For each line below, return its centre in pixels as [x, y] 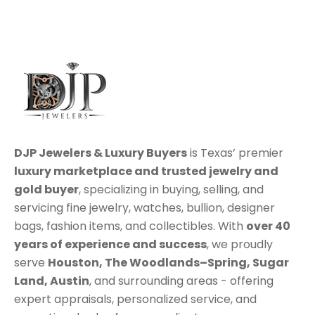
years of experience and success [110, 245]
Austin [70, 281]
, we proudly [240, 245]
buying [180, 190]
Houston [73, 263]
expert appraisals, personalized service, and [135, 300]
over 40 [268, 226]
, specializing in [120, 190]
